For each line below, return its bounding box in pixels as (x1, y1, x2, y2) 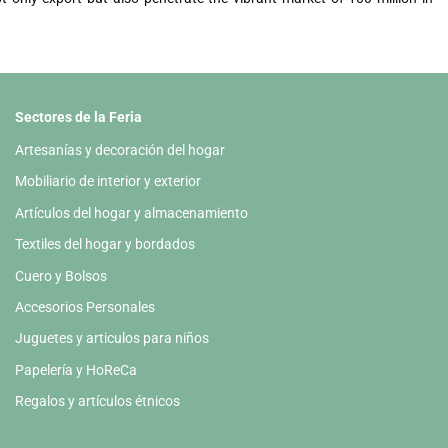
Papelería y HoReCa (15, 361, 137, 378)
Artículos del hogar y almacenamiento (15, 204, 248, 221)
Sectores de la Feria (15, 108, 142, 125)
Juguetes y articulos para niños (15, 330, 209, 347)
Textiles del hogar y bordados (15, 236, 195, 253)
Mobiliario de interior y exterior (15, 173, 201, 190)
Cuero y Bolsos (15, 267, 107, 284)
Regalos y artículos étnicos (15, 393, 180, 410)
